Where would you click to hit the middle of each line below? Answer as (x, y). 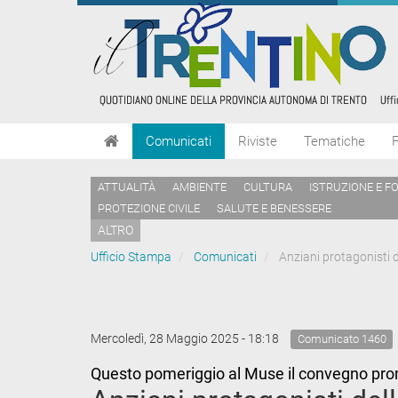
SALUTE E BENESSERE (274, 208)
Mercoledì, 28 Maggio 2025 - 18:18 (186, 338)
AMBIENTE (199, 187)
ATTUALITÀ (127, 187)
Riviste (258, 141)
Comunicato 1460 (342, 339)
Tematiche (334, 141)
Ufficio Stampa (131, 257)
